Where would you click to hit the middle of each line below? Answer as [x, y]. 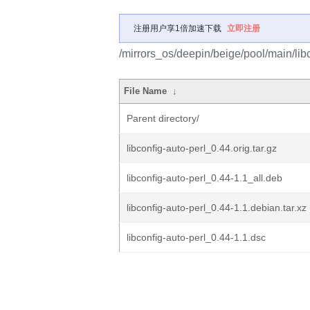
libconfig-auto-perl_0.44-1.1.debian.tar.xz [217, 208]
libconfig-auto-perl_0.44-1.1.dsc [196, 237]
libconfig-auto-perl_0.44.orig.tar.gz [202, 148]
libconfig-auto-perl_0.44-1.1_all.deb [204, 178]
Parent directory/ [163, 118]
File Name [146, 91]
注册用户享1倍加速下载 [177, 28]
